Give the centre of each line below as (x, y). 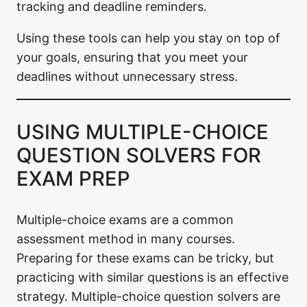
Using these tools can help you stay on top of (148, 38)
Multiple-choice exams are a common (125, 219)
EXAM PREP (73, 178)
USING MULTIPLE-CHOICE (143, 132)
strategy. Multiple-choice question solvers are (148, 296)
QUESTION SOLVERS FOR (139, 155)
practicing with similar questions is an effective (152, 277)
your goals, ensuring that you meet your (132, 58)
